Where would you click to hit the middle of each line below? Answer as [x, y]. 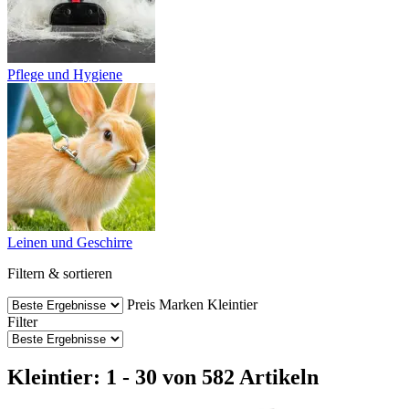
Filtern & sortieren [60, 273]
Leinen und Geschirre [70, 242]
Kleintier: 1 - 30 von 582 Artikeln [163, 378]
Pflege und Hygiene [65, 74]
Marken [181, 304]
